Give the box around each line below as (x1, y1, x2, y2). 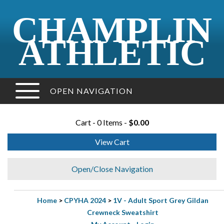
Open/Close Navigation (71, 164, 153, 173)
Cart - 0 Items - (75, 117, 128, 127)
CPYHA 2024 (64, 196, 106, 204)
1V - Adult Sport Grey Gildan (113, 196, 208, 204)
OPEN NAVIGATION (50, 86, 133, 95)
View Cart (94, 137, 129, 146)
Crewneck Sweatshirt (87, 208, 158, 216)
